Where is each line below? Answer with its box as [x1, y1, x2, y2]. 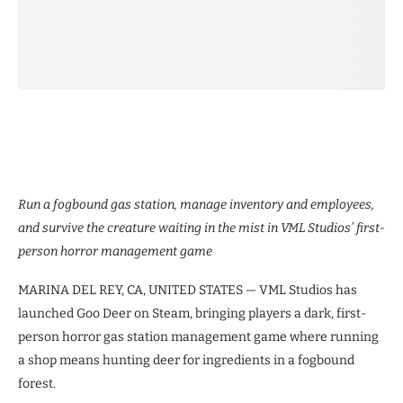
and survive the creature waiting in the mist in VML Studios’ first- [18, 220, 385, 237]
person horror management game [18, 244, 212, 260]
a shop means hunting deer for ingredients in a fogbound [18, 353, 354, 369]
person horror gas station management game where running [18, 329, 379, 345]
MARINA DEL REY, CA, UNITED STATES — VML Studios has [18, 282, 357, 299]
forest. [18, 376, 56, 392]
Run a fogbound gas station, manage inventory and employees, [18, 197, 374, 213]
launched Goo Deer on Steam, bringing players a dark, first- [18, 306, 366, 322]
